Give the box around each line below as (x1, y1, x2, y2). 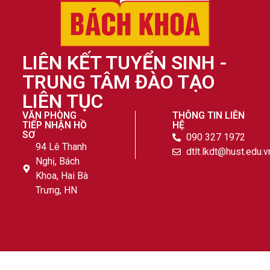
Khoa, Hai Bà (36, 169, 89, 181)
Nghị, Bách (36, 155, 80, 167)
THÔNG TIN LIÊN (172, 109, 245, 121)
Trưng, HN (36, 184, 78, 196)
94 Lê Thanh (36, 140, 87, 152)
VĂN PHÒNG (22, 109, 77, 121)
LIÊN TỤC (22, 89, 103, 113)
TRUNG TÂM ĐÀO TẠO (22, 70, 215, 93)
